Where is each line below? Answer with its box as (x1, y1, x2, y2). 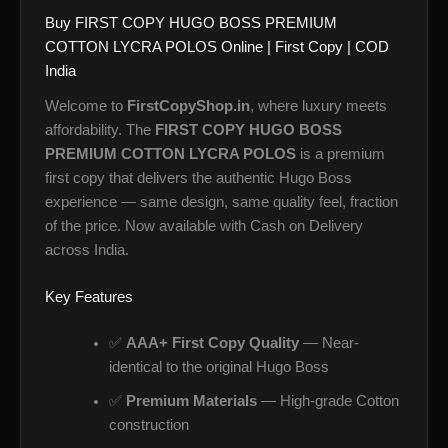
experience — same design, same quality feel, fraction (45, 193, 398, 210)
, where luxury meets (250, 97, 387, 114)
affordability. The (45, 121, 155, 138)
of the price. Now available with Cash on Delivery (45, 217, 363, 234)
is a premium (296, 145, 385, 162)
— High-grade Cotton (256, 392, 399, 409)
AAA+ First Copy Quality (125, 334, 299, 351)
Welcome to (45, 97, 127, 114)
